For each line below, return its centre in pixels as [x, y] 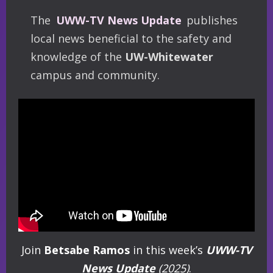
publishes [211, 20]
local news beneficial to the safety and [131, 38]
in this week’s [169, 250]
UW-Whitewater [169, 56]
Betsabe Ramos [88, 250]
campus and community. [95, 75]
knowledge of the [78, 56]
